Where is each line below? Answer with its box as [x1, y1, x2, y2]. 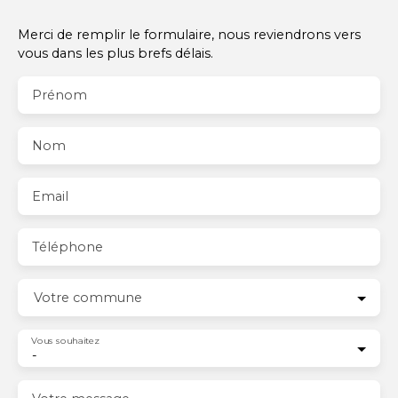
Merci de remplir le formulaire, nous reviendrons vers [18, 26, 361, 43]
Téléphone [32, 238, 103, 255]
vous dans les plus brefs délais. [18, 44, 213, 61]
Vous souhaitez [31, 334, 99, 346]
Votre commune [34, 289, 142, 306]
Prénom [32, 86, 87, 103]
